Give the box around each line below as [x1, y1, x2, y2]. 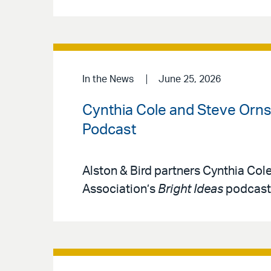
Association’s [82, 183, 155, 196]
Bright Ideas [155, 183, 223, 196]
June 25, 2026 [158, 74, 221, 85]
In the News [82, 74, 134, 85]
